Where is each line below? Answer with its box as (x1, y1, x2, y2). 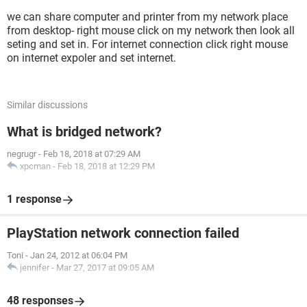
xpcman (20, 161, 51, 171)
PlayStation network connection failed (7, 225, 239, 241)
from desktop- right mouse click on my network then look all (7, 24, 295, 37)
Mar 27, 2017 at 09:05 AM (56, 262, 154, 273)
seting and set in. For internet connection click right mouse (7, 38, 288, 51)
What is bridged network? (7, 123, 162, 140)
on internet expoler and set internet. (7, 51, 176, 64)
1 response (7, 193, 62, 206)
